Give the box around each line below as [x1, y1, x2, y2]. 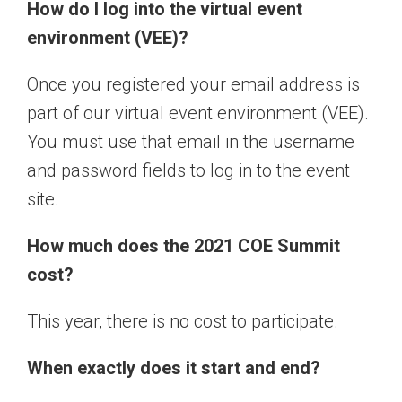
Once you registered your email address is [27, 74, 360, 96]
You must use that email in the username [27, 131, 354, 153]
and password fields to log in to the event [27, 160, 350, 182]
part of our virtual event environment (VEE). [27, 102, 369, 125]
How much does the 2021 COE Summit [27, 235, 340, 258]
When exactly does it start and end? [27, 357, 320, 380]
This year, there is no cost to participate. [27, 310, 338, 333]
